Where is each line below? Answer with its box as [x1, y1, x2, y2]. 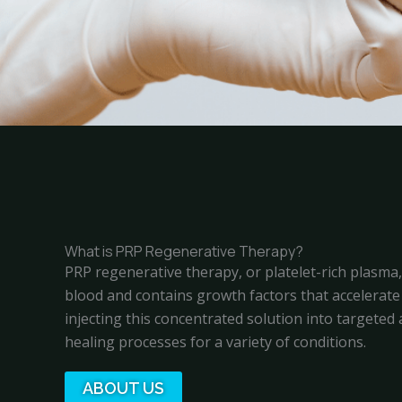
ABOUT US [83, 379, 164, 398]
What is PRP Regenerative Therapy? [65, 241, 303, 262]
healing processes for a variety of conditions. [65, 332, 366, 353]
